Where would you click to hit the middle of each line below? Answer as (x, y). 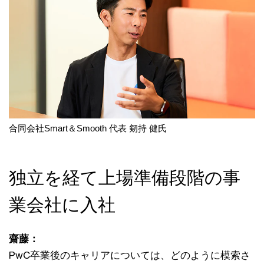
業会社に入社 (62, 205)
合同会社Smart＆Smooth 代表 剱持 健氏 (88, 128)
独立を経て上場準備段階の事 (125, 178)
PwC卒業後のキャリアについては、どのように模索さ (130, 255)
